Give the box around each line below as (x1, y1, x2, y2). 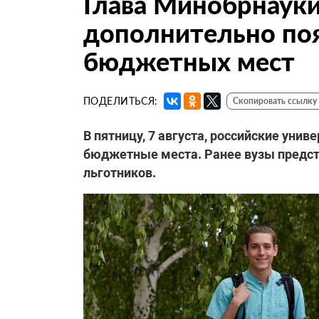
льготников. (83, 165, 156, 180)
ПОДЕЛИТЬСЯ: (83, 95, 158, 107)
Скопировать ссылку (232, 95, 317, 106)
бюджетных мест (83, 46, 295, 77)
